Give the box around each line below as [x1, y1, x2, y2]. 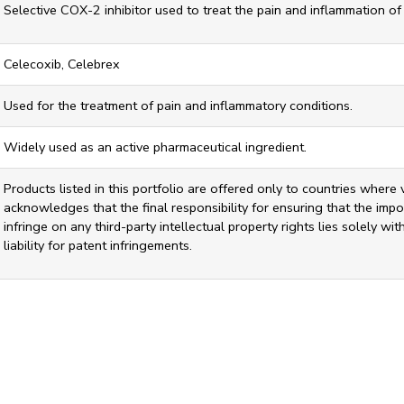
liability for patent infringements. [4, 236, 192, 254]
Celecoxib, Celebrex [4, 55, 120, 73]
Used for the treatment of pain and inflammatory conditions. [4, 96, 353, 115]
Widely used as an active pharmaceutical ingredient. [4, 138, 307, 156]
